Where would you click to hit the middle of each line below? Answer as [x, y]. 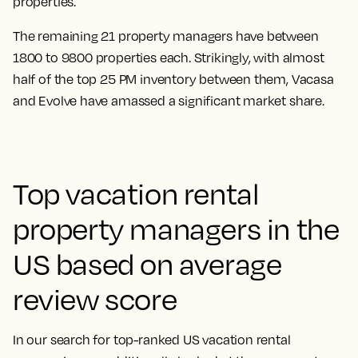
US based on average [147, 264]
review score [95, 299]
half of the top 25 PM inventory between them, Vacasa [173, 80]
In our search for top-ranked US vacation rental [152, 340]
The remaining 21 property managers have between [166, 36]
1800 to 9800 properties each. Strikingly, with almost [169, 58]
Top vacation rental [136, 194]
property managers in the [176, 229]
